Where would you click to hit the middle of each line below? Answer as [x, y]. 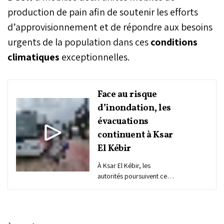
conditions [173, 42]
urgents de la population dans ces [78, 42]
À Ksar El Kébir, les [124, 165]
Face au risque [127, 94]
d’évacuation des [122, 197]
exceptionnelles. [95, 57]
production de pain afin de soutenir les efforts [103, 12]
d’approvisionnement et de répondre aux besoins [110, 27]
